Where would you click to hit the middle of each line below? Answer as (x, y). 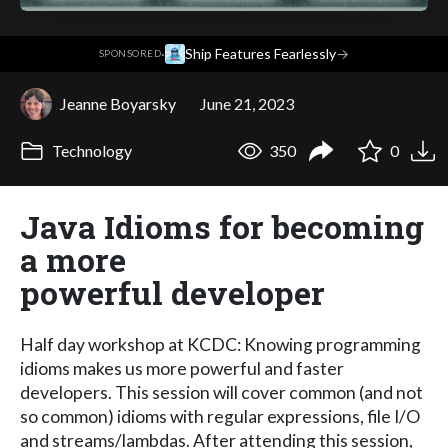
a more (73, 259)
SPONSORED (130, 54)
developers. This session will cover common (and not (221, 392)
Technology (90, 151)
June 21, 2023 (247, 103)
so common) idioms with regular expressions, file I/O (220, 416)
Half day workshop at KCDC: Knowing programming (220, 344)
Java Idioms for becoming (222, 226)
